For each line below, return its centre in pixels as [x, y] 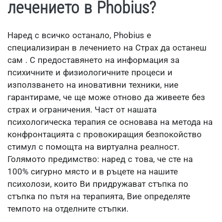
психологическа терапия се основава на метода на [110, 122]
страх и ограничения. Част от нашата [82, 110]
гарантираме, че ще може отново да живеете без [106, 97]
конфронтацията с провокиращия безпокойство [105, 134]
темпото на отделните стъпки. [68, 209]
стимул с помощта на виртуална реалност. [93, 147]
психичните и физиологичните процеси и [90, 72]
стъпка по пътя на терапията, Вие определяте [99, 196]
